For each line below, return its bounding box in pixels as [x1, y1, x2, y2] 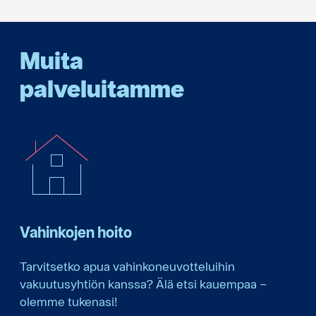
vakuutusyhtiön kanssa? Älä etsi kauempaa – [20, 276, 267, 292]
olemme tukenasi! [20, 294, 117, 310]
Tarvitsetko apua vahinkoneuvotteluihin [20, 259, 235, 274]
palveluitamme [20, 74, 184, 104]
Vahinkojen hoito [20, 223, 132, 242]
